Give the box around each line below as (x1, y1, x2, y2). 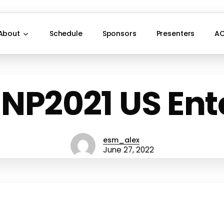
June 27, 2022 (102, 144, 154, 155)
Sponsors (102, 28, 136, 38)
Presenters (156, 28, 195, 38)
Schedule (49, 28, 82, 38)
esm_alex (102, 134, 139, 145)
